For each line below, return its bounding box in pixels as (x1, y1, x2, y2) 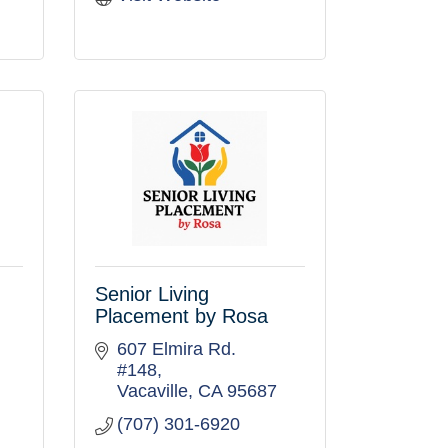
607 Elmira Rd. (117, 339, 236, 359)
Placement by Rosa (94, 305, 268, 327)
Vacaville (117, 381, 188, 401)
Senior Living (94, 283, 209, 305)
